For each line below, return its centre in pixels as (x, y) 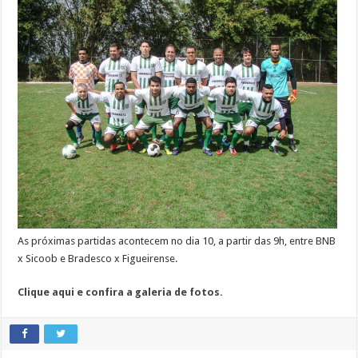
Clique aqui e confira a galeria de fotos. (121, 292)
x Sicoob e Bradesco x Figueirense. (98, 259)
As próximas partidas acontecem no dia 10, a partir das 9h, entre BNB (177, 241)
